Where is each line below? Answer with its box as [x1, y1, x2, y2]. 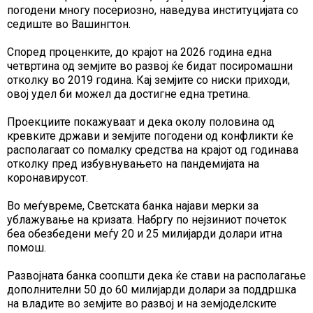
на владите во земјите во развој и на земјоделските [7, 296, 277, 310]
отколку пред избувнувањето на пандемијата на [7, 156, 259, 170]
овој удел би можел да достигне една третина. [7, 87, 250, 101]
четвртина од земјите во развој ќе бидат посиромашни [7, 59, 293, 73]
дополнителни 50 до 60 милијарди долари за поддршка [7, 282, 296, 296]
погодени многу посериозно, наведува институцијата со [7, 3, 298, 17]
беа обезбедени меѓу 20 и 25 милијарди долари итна [7, 226, 282, 240]
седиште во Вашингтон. [7, 17, 131, 31]
